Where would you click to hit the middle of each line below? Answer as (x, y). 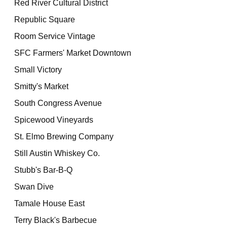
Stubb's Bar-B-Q (44, 170)
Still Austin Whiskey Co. (57, 153)
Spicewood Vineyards (54, 120)
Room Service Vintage (55, 36)
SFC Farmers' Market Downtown (73, 53)
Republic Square (45, 20)
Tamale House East (50, 203)
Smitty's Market (42, 86)
